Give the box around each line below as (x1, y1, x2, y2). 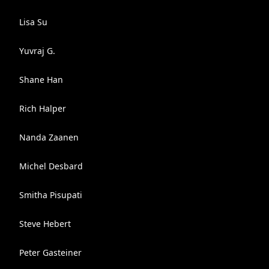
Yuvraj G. (19, 45, 55, 56)
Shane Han (19, 74, 63, 85)
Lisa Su (19, 16, 47, 28)
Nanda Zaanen (19, 131, 79, 143)
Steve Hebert (19, 218, 71, 229)
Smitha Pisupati (19, 189, 82, 201)
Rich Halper (19, 103, 66, 114)
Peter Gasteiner (19, 247, 82, 258)
